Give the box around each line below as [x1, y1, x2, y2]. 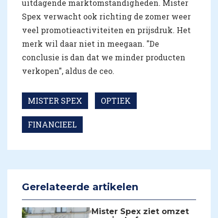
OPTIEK [101, 95, 131, 106]
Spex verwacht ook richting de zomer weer [22, 11, 191, 21]
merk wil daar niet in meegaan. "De [22, 38, 159, 49]
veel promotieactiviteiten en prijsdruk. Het [22, 24, 191, 35]
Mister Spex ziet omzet [91, 206, 189, 216]
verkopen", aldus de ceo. [22, 65, 114, 76]
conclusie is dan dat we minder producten [22, 52, 185, 62]
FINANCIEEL [28, 119, 77, 129]
